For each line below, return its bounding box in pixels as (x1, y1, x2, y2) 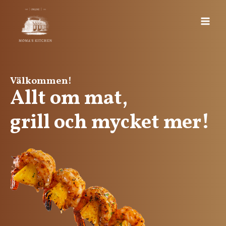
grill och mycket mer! (10, 109, 210, 137)
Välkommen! (10, 75, 72, 88)
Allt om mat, (10, 85, 128, 113)
